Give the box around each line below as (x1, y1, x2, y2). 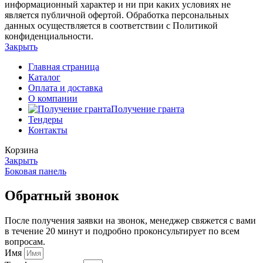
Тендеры (28, 114, 63, 124)
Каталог (28, 72, 60, 82)
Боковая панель (5, 166, 66, 176)
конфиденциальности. (5, 31, 93, 41)
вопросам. (5, 237, 45, 247)
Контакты (28, 124, 68, 135)
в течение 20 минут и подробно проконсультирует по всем (5, 226, 240, 237)
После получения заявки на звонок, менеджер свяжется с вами (5, 215, 256, 226)
